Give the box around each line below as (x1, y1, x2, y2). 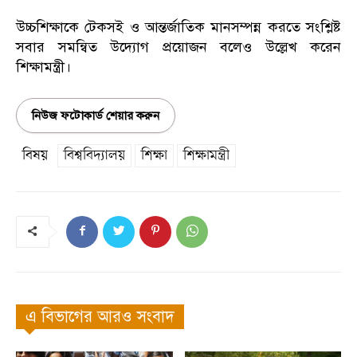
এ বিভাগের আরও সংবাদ (25, 306, 175, 327)
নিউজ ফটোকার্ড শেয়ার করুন (32, 108, 159, 123)
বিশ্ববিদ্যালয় (64, 145, 125, 165)
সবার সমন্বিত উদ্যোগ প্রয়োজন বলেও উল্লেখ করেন (16, 37, 341, 56)
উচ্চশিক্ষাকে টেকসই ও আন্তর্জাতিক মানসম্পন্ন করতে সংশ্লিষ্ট (16, 18, 341, 36)
